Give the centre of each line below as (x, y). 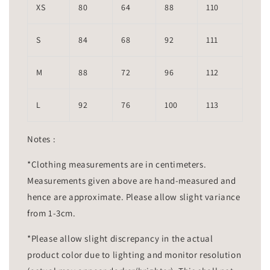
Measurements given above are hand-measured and (132, 181)
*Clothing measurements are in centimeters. (117, 165)
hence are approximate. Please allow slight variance (134, 197)
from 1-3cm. (52, 213)
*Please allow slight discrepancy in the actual (120, 239)
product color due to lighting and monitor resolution (134, 255)
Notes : (42, 139)
